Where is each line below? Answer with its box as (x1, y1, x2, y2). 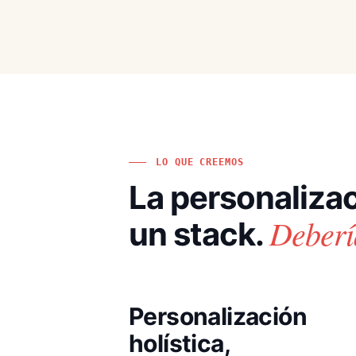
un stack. (129, 214, 269, 253)
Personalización (129, 301, 307, 331)
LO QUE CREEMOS (156, 156, 244, 168)
